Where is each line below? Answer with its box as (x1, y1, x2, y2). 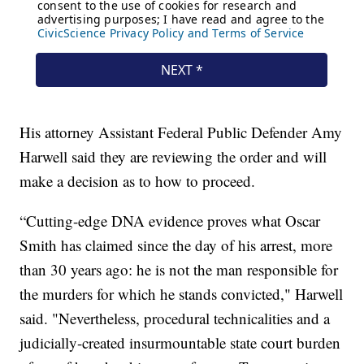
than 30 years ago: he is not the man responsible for (19, 258, 339, 279)
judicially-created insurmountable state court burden (19, 331, 341, 353)
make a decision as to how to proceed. (19, 170, 256, 191)
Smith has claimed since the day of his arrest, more (19, 234, 333, 255)
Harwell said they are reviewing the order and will (19, 145, 327, 167)
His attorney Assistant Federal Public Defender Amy (19, 121, 343, 142)
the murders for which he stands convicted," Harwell (19, 283, 344, 304)
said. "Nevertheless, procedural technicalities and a (19, 307, 331, 328)
